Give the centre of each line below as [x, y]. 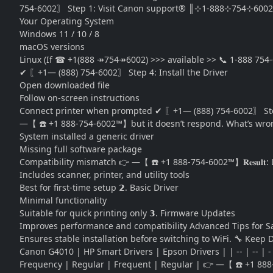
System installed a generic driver [87, 136]
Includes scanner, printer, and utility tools [105, 175]
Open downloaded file [65, 85]
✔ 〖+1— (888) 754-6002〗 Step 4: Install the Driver [124, 72]
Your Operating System [67, 21]
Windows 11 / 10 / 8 [59, 34]
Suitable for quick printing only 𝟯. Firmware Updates [127, 213]
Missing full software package [81, 149]
